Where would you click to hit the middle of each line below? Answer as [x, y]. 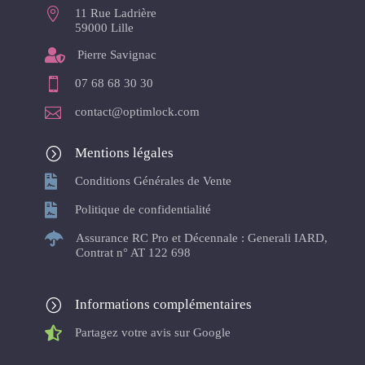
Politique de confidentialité [143, 210]
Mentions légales [124, 153]
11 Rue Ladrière [115, 13]
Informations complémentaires [163, 305]
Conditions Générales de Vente [153, 181]
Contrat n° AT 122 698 [133, 253]
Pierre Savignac [117, 55]
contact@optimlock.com [137, 112]
